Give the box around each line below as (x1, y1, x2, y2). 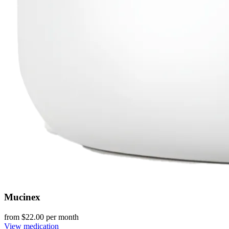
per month (44, 212, 79, 221)
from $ (4, 212, 26, 221)
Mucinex (4, 192, 40, 203)
